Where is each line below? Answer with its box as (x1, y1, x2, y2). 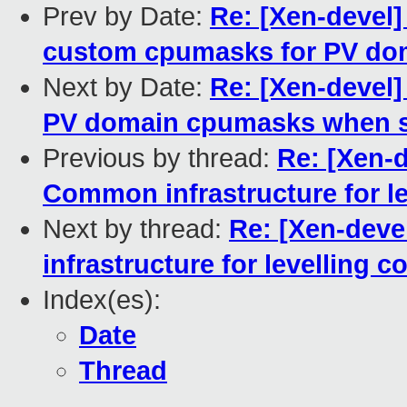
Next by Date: (43, 73, 210, 103)
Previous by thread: (43, 144, 277, 174)
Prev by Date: (43, 2, 210, 32)
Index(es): (43, 285, 161, 315)
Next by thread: (43, 214, 229, 244)
